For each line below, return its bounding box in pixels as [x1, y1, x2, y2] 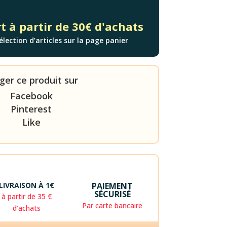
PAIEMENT [92, 180, 133, 192]
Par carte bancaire [82, 201, 143, 211]
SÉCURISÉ [94, 188, 131, 200]
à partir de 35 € [2, 192, 52, 202]
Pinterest [11, 103, 52, 116]
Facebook [10, 90, 53, 102]
